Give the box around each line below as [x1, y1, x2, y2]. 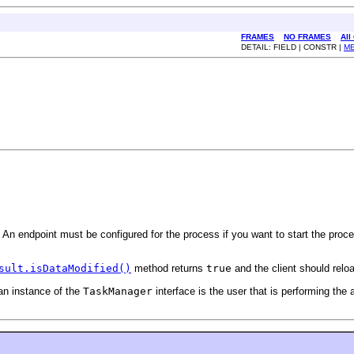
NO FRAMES [284, 32, 331, 41]
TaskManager [83, 284, 153, 297]
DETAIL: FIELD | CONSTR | [241, 42, 344, 51]
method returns [131, 262, 206, 275]
